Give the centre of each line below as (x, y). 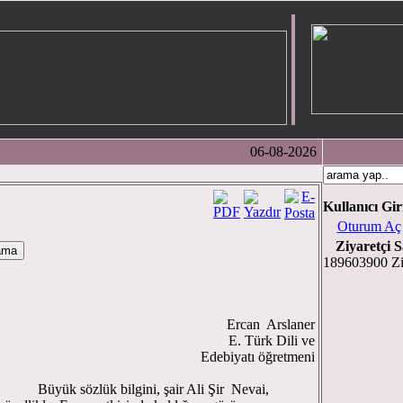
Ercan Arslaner (271, 324)
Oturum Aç (369, 226)
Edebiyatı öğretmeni (258, 357)
